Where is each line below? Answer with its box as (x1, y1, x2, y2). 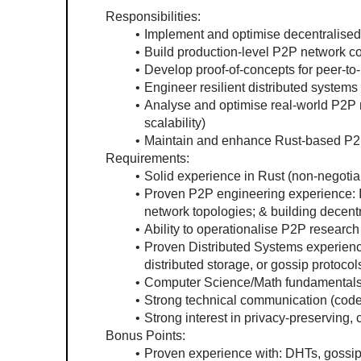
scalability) (144, 116, 205, 130)
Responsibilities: (106, 10, 204, 23)
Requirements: (106, 151, 189, 165)
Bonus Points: (106, 329, 185, 342)
